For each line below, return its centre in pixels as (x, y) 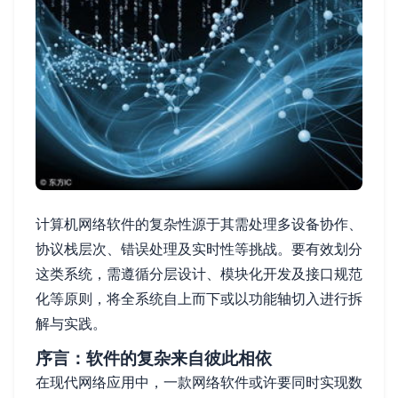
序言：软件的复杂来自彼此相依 (154, 358)
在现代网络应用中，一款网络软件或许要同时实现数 (199, 382)
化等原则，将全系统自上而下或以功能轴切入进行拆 (199, 298)
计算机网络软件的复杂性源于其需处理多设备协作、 (199, 223)
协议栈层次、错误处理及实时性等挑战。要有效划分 (199, 248)
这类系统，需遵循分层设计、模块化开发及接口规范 (199, 273)
